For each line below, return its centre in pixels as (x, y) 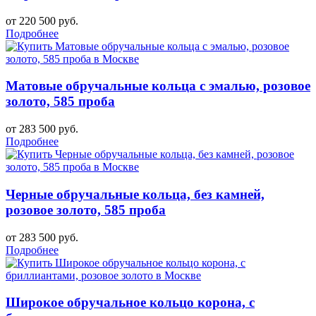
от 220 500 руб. (42, 20)
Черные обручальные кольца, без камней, (135, 194)
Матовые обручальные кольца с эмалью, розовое (158, 86)
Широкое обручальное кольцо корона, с (130, 303)
